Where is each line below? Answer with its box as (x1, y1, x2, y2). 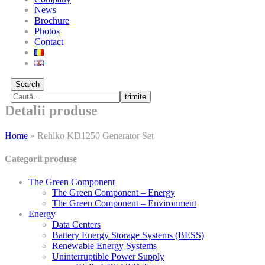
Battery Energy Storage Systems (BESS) (52, 230, 204, 241)
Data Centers (52, 219, 101, 230)
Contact (34, 37, 63, 47)
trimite (125, 92, 146, 101)
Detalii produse (5, 103, 98, 118)
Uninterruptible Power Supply (52, 251, 164, 262)
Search (15, 80, 40, 89)
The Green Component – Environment (52, 198, 196, 209)
